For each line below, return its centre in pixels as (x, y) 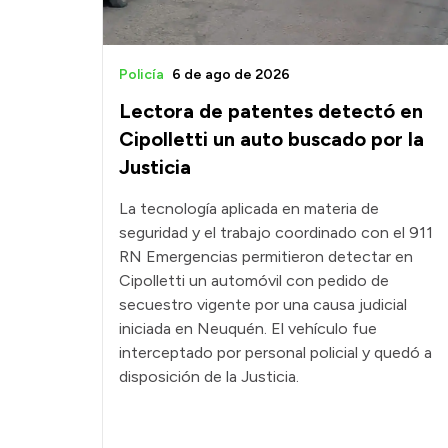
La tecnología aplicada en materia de (249, 208)
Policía (141, 74)
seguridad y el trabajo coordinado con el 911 (276, 232)
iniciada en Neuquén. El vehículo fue (248, 328)
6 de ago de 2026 (231, 74)
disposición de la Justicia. (209, 376)
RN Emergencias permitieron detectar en (266, 256)
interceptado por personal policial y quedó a (275, 352)
